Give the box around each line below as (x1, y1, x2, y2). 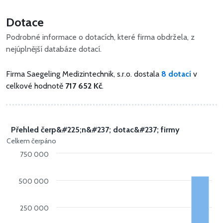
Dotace (6, 14, 44, 29)
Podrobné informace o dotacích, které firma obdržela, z (6, 32, 195, 42)
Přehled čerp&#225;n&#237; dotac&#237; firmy (11, 124, 180, 134)
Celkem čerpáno (6, 136, 56, 145)
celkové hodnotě (6, 81, 65, 91)
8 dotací (161, 69, 191, 79)
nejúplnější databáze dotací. (6, 44, 102, 54)
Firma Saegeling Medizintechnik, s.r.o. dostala (6, 69, 161, 79)
